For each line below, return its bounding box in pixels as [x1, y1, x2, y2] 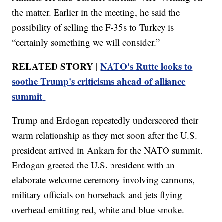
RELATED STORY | [12, 59, 101, 73]
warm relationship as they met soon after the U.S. [12, 128, 198, 141]
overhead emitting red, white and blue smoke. [12, 203, 185, 216]
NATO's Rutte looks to [100, 59, 193, 73]
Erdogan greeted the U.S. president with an [12, 158, 175, 171]
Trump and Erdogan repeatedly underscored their [12, 113, 199, 126]
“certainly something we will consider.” [12, 35, 160, 48]
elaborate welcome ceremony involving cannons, [12, 173, 195, 186]
